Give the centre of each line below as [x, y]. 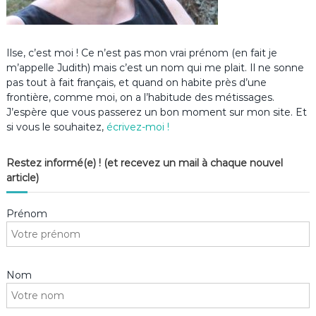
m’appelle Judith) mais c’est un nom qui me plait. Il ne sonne [155, 68]
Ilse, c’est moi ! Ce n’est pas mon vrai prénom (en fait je [141, 53]
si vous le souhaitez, [55, 127]
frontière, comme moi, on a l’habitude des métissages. [141, 98]
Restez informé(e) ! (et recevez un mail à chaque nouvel [144, 163]
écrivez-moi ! [136, 127]
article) [22, 178]
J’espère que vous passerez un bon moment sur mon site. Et [156, 113]
